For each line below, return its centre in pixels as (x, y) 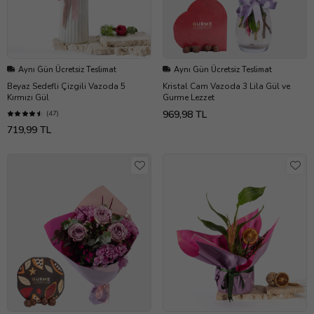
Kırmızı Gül (28, 97)
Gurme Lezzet (189, 97)
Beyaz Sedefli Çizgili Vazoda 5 (66, 86)
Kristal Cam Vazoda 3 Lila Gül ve (226, 86)
